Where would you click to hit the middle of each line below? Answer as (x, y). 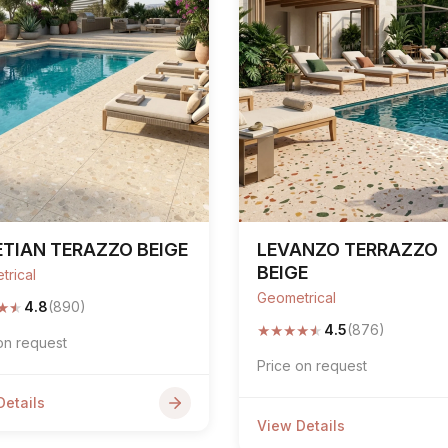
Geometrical (296, 297)
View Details (301, 425)
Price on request (312, 365)
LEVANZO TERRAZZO (347, 249)
